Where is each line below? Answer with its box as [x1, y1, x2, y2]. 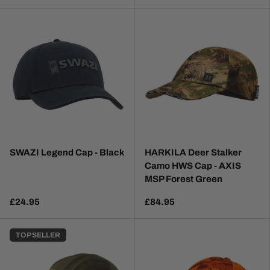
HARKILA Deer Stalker [145, 148, 242, 158]
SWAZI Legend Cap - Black [10, 148, 125, 158]
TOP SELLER [16, 231, 60, 240]
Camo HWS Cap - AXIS [145, 161, 241, 171]
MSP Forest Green [145, 174, 222, 184]
